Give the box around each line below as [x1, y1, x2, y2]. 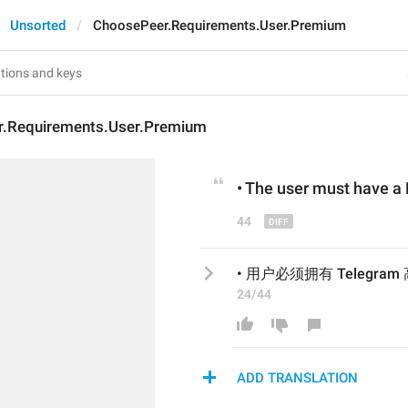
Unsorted [10, 17, 66, 34]
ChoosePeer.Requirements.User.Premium [93, 17, 346, 34]
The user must [245, 178, 350, 198]
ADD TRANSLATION [237, 370, 358, 386]
